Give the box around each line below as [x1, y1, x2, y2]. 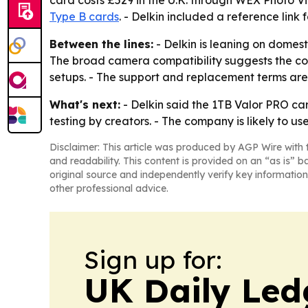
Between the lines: [49, 37, 153, 51]
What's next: [49, 98, 120, 111]
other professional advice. [49, 182, 168, 195]
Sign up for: [84, 244, 222, 275]
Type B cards [49, 10, 119, 23]
